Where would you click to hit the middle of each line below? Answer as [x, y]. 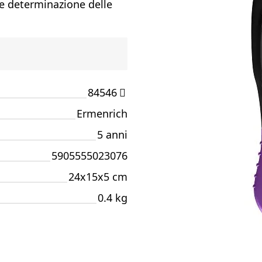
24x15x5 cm [98, 177]
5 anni [112, 135]
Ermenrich [102, 113]
